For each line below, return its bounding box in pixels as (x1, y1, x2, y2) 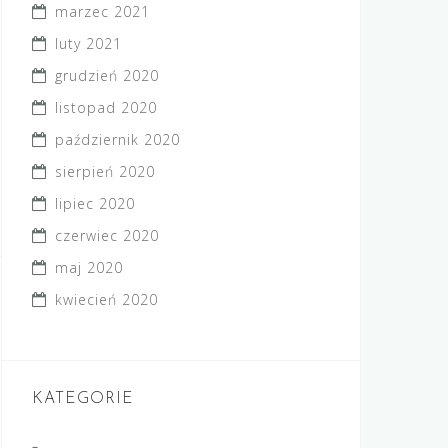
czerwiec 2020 (55, 226, 159, 245)
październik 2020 (55, 130, 180, 149)
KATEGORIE (32, 391, 134, 407)
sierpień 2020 (55, 162, 155, 181)
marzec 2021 (55, 2, 150, 21)
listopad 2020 (55, 98, 157, 117)
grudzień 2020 (55, 66, 159, 85)
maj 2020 (55, 258, 123, 277)
